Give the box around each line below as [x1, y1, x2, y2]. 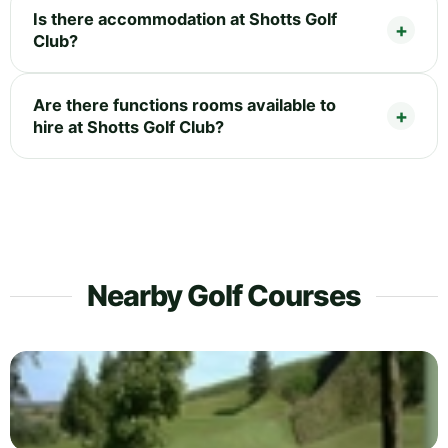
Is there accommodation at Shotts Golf [33, 8, 337, 29]
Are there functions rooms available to [33, 94, 336, 115]
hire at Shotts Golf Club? [33, 116, 224, 137]
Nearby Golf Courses [87, 277, 361, 313]
